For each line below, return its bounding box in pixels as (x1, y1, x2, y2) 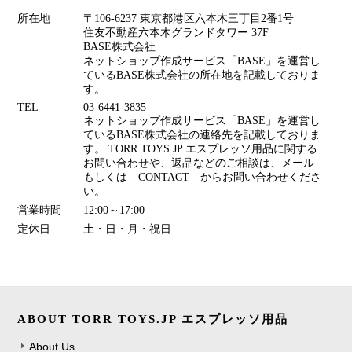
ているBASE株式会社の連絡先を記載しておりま (83, 129, 321, 141)
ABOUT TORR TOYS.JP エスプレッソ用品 (17, 312, 289, 326)
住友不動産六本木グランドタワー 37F (83, 27, 269, 39)
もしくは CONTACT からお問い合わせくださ (83, 171, 322, 184)
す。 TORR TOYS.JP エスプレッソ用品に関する (83, 143, 318, 156)
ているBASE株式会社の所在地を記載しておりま (83, 69, 321, 82)
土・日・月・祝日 (83, 223, 172, 236)
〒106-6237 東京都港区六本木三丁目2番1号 (83, 13, 295, 25)
